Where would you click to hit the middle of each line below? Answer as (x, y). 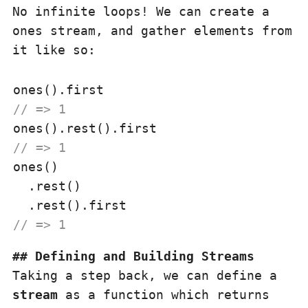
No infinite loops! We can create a (141, 11)
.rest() (47, 186)
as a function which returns (164, 295)
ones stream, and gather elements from (152, 31)
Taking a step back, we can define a (145, 275)
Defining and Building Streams (145, 256)
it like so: (54, 50)
